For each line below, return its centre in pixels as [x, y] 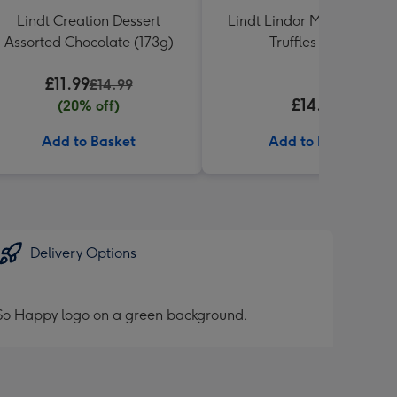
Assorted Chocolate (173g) [89, 42]
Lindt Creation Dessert [89, 21]
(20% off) [89, 106]
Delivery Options [83, 253]
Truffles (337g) [315, 42]
